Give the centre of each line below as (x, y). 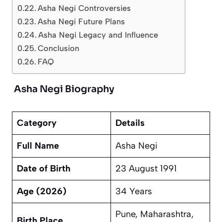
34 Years (134, 192)
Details (130, 123)
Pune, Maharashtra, (155, 214)
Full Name (38, 146)
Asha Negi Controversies (84, 8)
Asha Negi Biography (64, 89)
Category (37, 123)
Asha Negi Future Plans (82, 22)
